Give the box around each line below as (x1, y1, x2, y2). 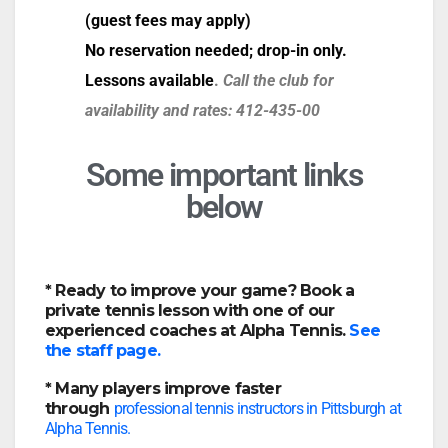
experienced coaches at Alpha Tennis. (45, 320, 350, 340)
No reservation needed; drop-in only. (85, 41, 347, 61)
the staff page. (45, 340, 160, 360)
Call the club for (223, 71, 334, 91)
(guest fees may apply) (85, 11, 251, 31)
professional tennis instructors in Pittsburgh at (113, 398, 402, 418)
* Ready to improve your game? (45, 280, 300, 300)
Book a (300, 280, 355, 300)
